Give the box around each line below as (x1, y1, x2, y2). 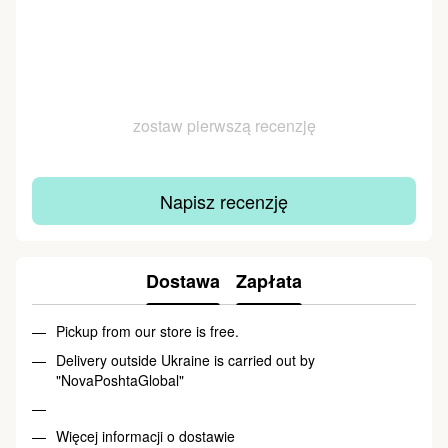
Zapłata (236, 267, 302, 294)
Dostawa (146, 267, 220, 294)
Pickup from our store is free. (56, 321, 239, 342)
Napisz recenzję (160, 187, 288, 214)
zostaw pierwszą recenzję (132, 114, 316, 138)
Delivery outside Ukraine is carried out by (56, 349, 315, 370)
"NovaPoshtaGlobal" (56, 369, 184, 390)
